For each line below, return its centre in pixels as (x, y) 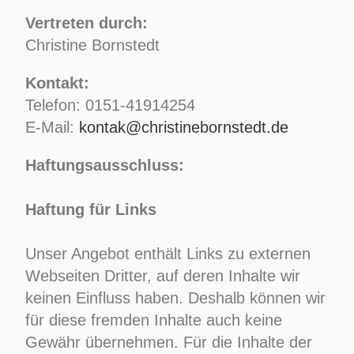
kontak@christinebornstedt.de (184, 127)
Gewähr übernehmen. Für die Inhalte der (169, 342)
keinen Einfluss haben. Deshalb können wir (176, 298)
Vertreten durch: (87, 23)
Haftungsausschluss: (105, 165)
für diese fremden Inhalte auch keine (154, 320)
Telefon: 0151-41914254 (111, 105)
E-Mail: (53, 127)
